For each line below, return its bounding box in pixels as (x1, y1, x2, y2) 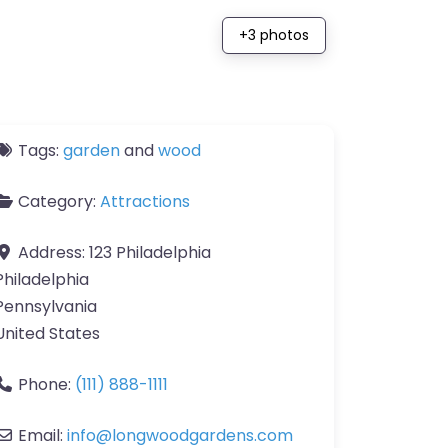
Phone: (18, 373, 75, 396)
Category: (18, 190, 100, 213)
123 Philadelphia (89, 241, 211, 264)
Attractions (100, 190, 190, 213)
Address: (18, 241, 89, 264)
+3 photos (239, 25, 309, 46)
